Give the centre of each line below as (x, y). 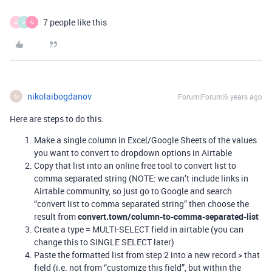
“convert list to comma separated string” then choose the (141, 204)
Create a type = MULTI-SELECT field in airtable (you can (139, 229)
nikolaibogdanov (59, 96)
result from (56, 216)
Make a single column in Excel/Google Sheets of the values (145, 140)
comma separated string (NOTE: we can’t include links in (141, 178)
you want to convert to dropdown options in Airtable (133, 153)
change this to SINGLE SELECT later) (104, 242)
